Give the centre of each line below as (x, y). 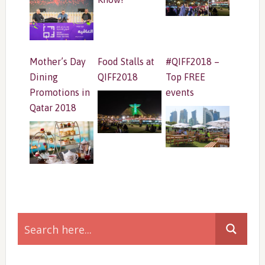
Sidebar (35, 232)
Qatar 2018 (53, 107)
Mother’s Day (57, 61)
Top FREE (185, 77)
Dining (43, 77)
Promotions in (59, 92)
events (180, 92)
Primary (35, 211)
